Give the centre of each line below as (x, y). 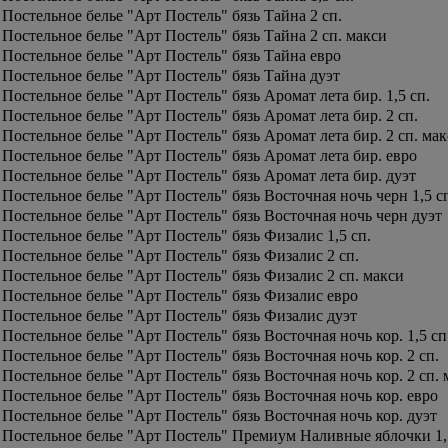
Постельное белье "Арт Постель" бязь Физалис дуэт (179, 315)
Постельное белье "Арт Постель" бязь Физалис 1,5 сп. (186, 235)
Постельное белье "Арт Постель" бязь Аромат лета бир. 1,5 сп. (216, 95)
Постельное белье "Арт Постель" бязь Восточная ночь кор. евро (220, 395)
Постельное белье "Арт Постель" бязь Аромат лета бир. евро (209, 155)
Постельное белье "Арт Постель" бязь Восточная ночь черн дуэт (222, 215)
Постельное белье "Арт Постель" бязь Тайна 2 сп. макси (194, 35)
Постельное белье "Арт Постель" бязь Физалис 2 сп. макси (203, 275)
